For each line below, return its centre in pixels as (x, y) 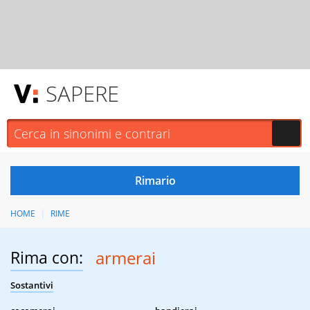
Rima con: (47, 258)
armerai (125, 258)
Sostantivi (32, 285)
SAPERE (82, 93)
